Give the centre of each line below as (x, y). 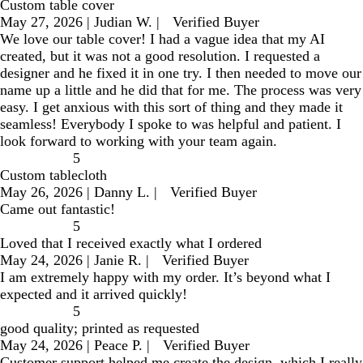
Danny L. (122, 192)
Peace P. (118, 346)
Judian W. (123, 22)
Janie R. (118, 261)
